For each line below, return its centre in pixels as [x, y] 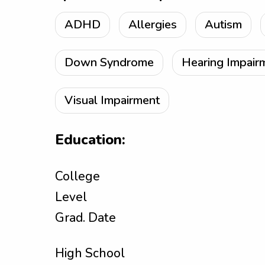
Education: [90, 140]
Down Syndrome [109, 62]
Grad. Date [85, 218]
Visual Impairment [112, 100]
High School [90, 253]
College [77, 176]
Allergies [153, 25]
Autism [223, 25]
